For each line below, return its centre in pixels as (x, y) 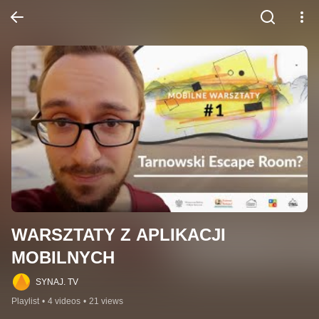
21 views (106, 301)
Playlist (25, 301)
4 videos (64, 301)
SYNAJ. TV (57, 282)
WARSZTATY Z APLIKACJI (119, 235)
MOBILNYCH (63, 257)
